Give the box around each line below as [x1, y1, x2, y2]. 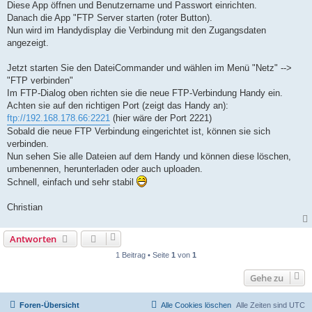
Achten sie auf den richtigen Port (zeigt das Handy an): [7, 100, 228, 111]
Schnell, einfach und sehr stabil [7, 177, 136, 188]
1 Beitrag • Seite [116, 251, 171, 260]
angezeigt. [7, 38, 49, 49]
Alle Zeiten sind [236, 301, 289, 310]
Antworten [10, 233, 56, 246]
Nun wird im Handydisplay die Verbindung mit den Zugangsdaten [7, 25, 266, 36]
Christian [7, 202, 42, 213]
